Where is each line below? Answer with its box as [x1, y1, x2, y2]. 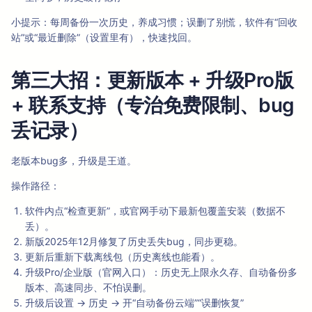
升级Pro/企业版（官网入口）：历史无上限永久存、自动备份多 [25, 266, 297, 279]
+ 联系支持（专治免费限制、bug [11, 93, 295, 118]
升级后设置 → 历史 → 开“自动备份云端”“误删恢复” [25, 297, 244, 309]
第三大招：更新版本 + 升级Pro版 [11, 68, 293, 93]
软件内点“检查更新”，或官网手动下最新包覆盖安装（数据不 [25, 205, 286, 217]
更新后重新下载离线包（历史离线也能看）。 [25, 251, 220, 263]
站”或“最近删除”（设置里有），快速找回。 [11, 31, 197, 44]
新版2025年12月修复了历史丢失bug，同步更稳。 [25, 235, 243, 248]
